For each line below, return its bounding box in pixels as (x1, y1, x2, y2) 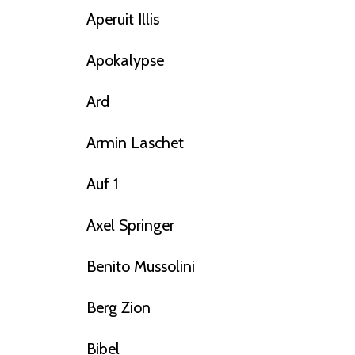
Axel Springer (86, 216, 174, 235)
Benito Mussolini (86, 257, 195, 277)
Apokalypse (86, 51, 164, 71)
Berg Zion (86, 298, 151, 318)
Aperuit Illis (86, 10, 159, 29)
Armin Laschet (86, 133, 184, 153)
